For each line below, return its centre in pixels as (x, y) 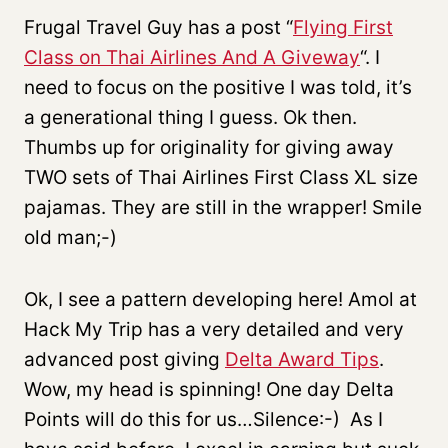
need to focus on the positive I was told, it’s (218, 87)
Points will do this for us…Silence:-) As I (203, 419)
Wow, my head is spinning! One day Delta (209, 389)
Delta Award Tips (302, 359)
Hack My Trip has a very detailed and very (214, 329)
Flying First (343, 27)
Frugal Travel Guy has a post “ (158, 27)
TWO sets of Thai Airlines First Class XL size (221, 177)
